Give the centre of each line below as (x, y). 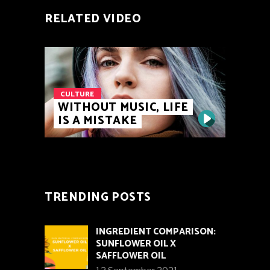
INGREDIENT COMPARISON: (156, 231)
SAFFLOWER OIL (131, 256)
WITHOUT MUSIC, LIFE (123, 107)
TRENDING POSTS (98, 197)
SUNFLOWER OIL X (136, 243)
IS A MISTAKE (98, 121)
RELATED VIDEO (93, 19)
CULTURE (77, 94)
